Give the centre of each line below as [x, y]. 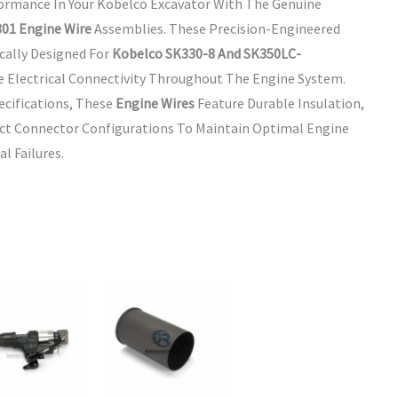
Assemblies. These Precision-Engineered [216, 29]
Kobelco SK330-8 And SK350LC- [207, 54]
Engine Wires [155, 103]
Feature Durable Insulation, [279, 103]
